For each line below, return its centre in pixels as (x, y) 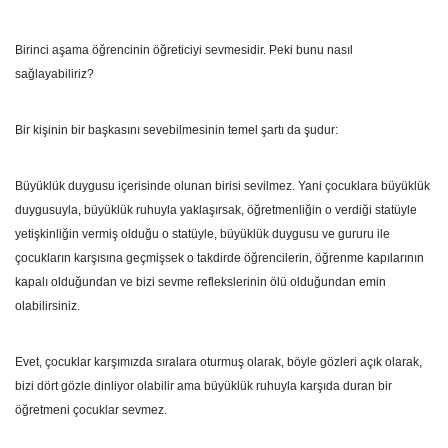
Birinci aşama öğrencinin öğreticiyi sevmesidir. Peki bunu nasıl (184, 50)
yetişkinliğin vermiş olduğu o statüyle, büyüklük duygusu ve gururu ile (202, 234)
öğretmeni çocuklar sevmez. (91, 410)
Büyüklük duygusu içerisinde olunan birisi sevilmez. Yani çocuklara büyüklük (222, 186)
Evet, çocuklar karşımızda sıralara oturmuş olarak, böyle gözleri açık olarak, (218, 362)
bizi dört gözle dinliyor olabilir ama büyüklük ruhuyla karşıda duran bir (203, 386)
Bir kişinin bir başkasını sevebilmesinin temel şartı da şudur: (176, 130)
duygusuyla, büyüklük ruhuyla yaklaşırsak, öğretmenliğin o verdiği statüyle (216, 210)
